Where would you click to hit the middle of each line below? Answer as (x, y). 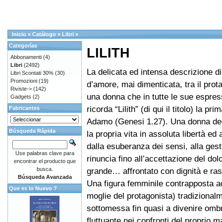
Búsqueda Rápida (32, 131)
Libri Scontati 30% (32, 73)
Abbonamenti (26, 57)
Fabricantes (24, 108)
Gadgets (21, 97)
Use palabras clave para (45, 153)
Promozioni (24, 81)
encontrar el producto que (45, 161)
